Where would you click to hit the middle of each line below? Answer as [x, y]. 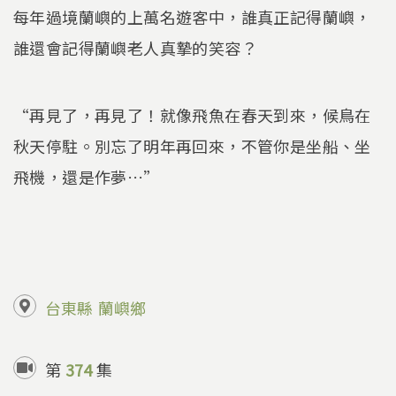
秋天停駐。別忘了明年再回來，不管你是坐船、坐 [192, 145]
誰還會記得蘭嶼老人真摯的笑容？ [135, 48]
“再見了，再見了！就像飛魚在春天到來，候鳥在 [192, 114]
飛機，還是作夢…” [87, 176]
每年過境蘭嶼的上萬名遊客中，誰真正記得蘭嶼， [192, 17]
